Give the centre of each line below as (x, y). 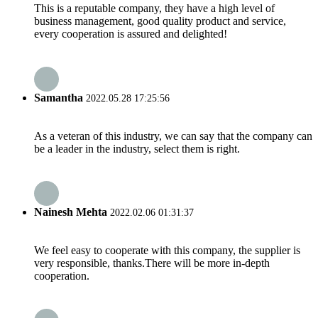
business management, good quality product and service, (160, 21)
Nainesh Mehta (71, 212)
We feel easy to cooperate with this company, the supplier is (167, 251)
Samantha (59, 97)
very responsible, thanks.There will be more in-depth (152, 263)
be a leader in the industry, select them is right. (137, 148)
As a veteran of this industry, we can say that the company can (173, 136)
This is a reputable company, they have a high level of (154, 9)
